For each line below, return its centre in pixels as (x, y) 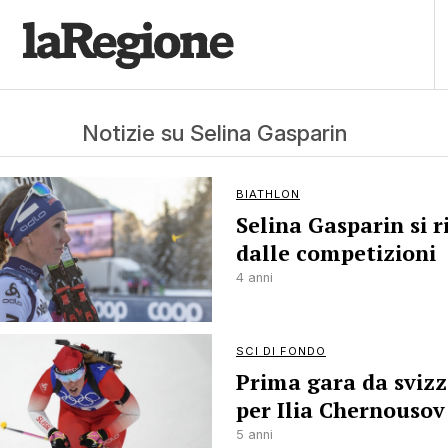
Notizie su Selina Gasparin (214, 132)
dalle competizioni (336, 253)
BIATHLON (268, 194)
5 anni (254, 434)
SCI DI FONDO (281, 351)
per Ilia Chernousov (340, 410)
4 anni (254, 277)
